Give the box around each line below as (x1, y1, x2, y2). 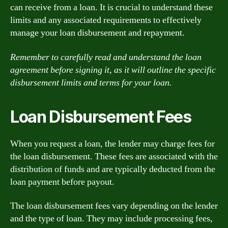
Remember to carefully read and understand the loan (10, 51, 202, 63)
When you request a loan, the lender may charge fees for (10, 137, 215, 150)
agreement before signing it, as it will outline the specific (10, 64, 216, 76)
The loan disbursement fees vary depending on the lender (10, 200, 218, 212)
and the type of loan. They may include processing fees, (10, 213, 213, 224)
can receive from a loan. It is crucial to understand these (10, 2, 213, 13)
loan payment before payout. (10, 176, 115, 188)
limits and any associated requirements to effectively (10, 14, 202, 26)
